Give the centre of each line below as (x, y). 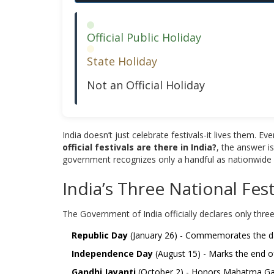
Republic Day (100, 235)
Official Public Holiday (144, 38)
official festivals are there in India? (139, 147)
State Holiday (122, 61)
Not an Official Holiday (146, 85)
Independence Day (112, 254)
